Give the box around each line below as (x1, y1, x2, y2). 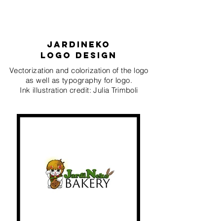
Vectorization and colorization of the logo (9, 66, 148, 75)
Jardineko (46, 39, 110, 50)
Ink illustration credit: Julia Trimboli (20, 85, 138, 95)
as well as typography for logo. (26, 75, 132, 85)
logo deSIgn (40, 50, 117, 61)
